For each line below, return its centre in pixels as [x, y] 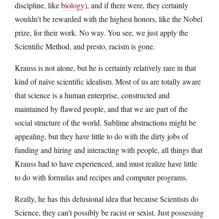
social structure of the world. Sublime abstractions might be [105, 122]
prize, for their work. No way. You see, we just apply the [101, 32]
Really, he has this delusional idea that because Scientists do [107, 198]
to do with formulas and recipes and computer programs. [101, 177]
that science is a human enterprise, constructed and [92, 95]
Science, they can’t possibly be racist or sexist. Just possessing [109, 212]
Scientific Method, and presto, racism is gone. [85, 46]
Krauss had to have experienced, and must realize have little [106, 163]
